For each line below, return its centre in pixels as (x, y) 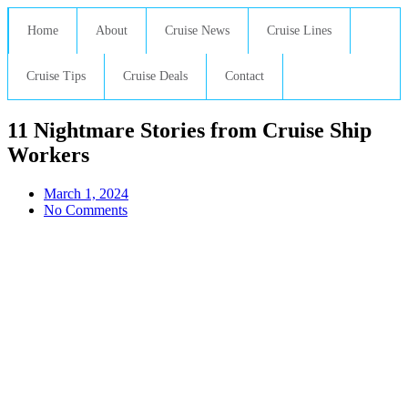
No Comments (86, 209)
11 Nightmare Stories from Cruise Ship (189, 130)
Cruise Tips (56, 76)
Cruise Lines (299, 31)
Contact (245, 76)
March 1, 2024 (86, 193)
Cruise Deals (155, 76)
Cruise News (197, 31)
